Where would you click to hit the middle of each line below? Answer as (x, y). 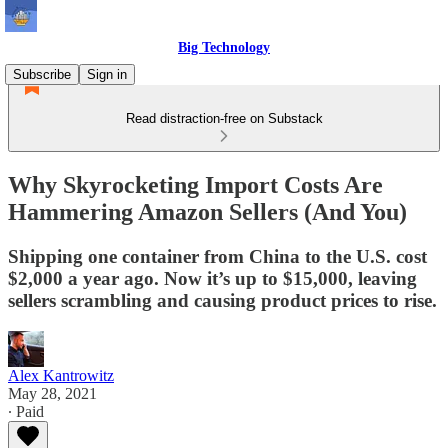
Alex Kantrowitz (61, 375)
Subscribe (42, 74)
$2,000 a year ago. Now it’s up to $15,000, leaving (212, 278)
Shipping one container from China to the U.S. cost (217, 256)
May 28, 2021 (52, 393)
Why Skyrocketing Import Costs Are (195, 184)
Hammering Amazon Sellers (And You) (207, 211)
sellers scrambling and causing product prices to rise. (222, 300)
